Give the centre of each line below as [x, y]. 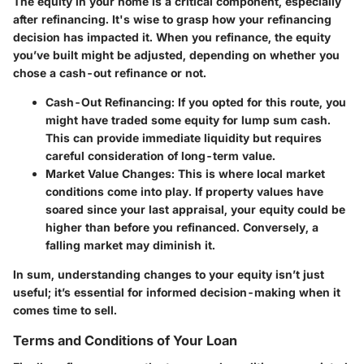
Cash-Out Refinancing [108, 102]
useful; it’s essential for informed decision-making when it [177, 292]
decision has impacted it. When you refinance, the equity [172, 37]
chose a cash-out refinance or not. [110, 73]
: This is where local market [248, 174]
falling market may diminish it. [130, 245]
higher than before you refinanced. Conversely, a [182, 227]
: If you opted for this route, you [259, 102]
